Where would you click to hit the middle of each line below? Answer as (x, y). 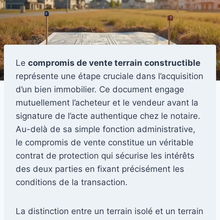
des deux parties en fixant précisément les (100, 169)
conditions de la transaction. (72, 182)
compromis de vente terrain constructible (114, 63)
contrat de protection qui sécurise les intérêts (105, 155)
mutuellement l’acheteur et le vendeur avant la (107, 102)
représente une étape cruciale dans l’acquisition (110, 76)
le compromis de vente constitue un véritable (105, 142)
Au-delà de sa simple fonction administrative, (106, 129)
